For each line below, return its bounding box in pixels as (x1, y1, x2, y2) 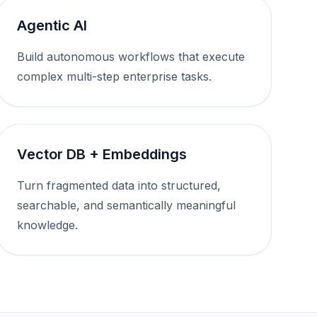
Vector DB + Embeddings (16, 146, 187, 163)
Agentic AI (16, 17, 87, 34)
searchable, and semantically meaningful (16, 198, 236, 212)
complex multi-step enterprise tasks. (16, 69, 212, 83)
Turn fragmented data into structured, (16, 178, 221, 192)
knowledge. (16, 218, 78, 232)
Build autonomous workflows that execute (16, 50, 245, 64)
